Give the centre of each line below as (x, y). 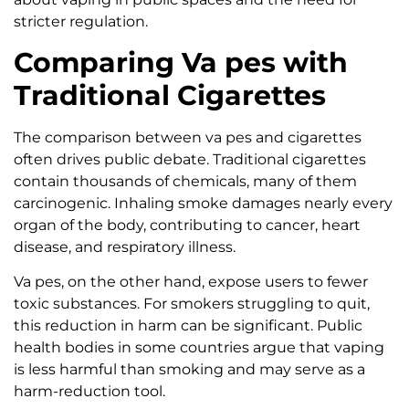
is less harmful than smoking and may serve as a (189, 370)
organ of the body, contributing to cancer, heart (187, 225)
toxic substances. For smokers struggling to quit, (192, 304)
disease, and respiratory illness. (125, 246)
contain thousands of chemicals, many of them (185, 181)
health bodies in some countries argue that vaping (199, 348)
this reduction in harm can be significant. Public (188, 326)
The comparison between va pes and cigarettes (188, 137)
